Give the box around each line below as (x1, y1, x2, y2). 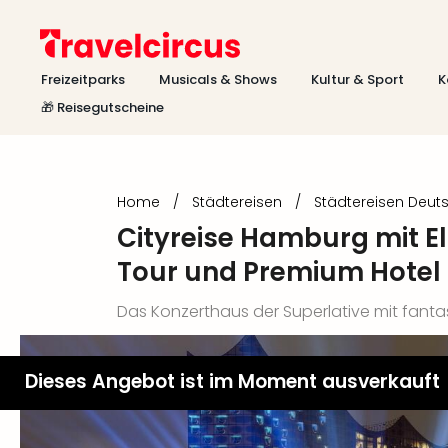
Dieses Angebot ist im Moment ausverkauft (25, 368, 440, 395)
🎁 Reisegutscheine (41, 98, 164, 117)
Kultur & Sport (311, 70, 404, 89)
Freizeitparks (41, 70, 125, 89)
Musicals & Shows (159, 70, 277, 89)
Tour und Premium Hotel (117, 253, 441, 290)
